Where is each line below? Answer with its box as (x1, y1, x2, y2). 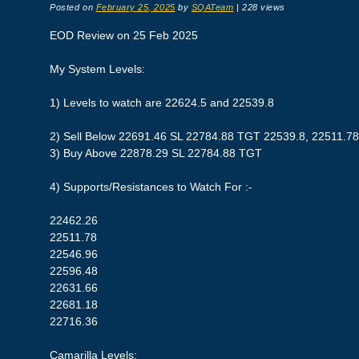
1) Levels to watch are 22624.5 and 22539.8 (50, 95, 275, 109)
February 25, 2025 (95, 2, 175, 12)
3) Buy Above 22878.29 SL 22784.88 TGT (50, 146, 263, 159)
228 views (241, 2, 285, 12)
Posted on (50, 2, 96, 12)
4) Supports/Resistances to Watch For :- (50, 179, 253, 193)
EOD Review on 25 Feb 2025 (50, 28, 199, 42)
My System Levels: (50, 62, 146, 75)
